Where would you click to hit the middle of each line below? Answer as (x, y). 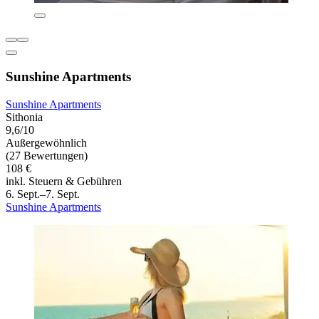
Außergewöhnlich (46, 142)
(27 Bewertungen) (47, 155)
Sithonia (24, 117)
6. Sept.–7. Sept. (43, 194)
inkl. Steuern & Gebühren (64, 181)
